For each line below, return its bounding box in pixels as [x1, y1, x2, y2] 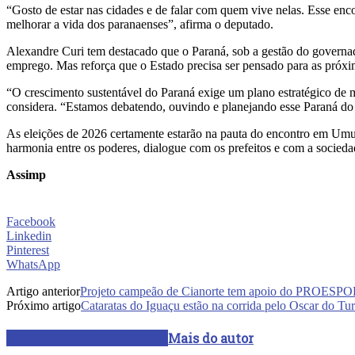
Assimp [6, 167, 46, 181]
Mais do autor [168, 329, 254, 346]
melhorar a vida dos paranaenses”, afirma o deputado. [6, 17, 273, 31]
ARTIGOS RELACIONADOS [6, 329, 168, 346]
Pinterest [6, 242, 49, 257]
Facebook [6, 214, 55, 228]
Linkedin [6, 228, 52, 242]
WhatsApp [6, 257, 60, 271]
